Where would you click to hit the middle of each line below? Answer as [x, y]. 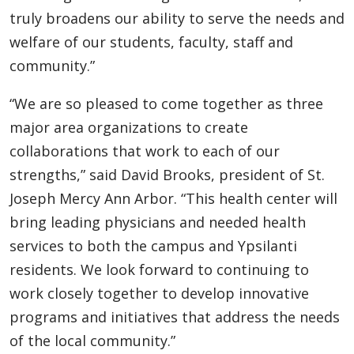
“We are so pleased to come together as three [166, 103]
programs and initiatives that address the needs [175, 316]
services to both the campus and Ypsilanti [153, 245]
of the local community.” [92, 340]
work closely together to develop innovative [159, 293]
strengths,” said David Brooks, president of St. [167, 174]
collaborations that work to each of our [145, 151]
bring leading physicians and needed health [158, 222]
